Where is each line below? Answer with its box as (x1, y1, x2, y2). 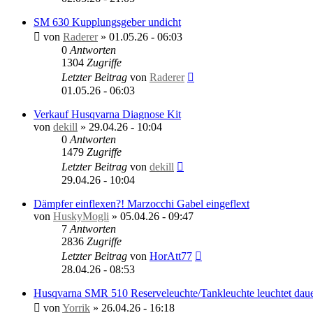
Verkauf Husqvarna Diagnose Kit (34, 108, 181, 120)
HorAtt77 (150, 249, 192, 262)
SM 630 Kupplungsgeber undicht (34, 15, 181, 28)
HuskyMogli (53, 210, 109, 222)
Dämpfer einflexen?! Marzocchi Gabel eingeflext (34, 197, 249, 210)
